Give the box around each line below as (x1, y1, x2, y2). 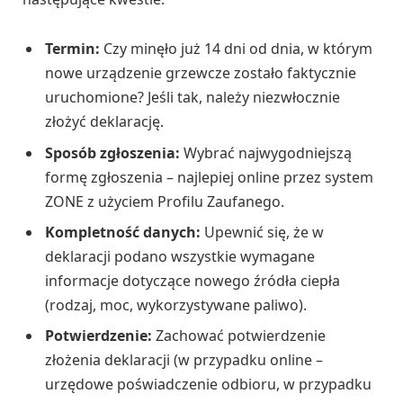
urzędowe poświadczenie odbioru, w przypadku (45, 373, 372, 394)
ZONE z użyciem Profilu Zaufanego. (45, 191, 284, 211)
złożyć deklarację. (45, 112, 164, 132)
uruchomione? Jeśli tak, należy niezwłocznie (45, 87, 340, 108)
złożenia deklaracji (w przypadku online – (45, 349, 323, 370)
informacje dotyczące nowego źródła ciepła (45, 270, 340, 291)
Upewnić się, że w (201, 221, 324, 242)
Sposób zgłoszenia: (45, 142, 180, 163)
